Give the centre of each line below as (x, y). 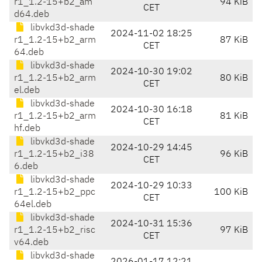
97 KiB (234, 231)
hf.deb (27, 129)
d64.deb (32, 15)
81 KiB (234, 117)
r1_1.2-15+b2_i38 (54, 155)
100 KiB (231, 193)
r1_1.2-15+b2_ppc (55, 193)
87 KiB (234, 41)
